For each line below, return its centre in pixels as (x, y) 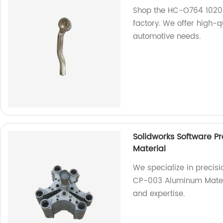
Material (150, 149)
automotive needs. (167, 37)
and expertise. (159, 194)
